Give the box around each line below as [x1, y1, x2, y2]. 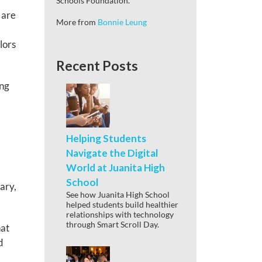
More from [56, 16, 98, 27]
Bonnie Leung [98, 16, 147, 27]
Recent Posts [56, 57, 138, 74]
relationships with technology [66, 209, 174, 219]
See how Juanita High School [66, 189, 170, 199]
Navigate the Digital [66, 146, 158, 159]
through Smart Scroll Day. [66, 219, 159, 229]
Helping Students [66, 132, 146, 144]
